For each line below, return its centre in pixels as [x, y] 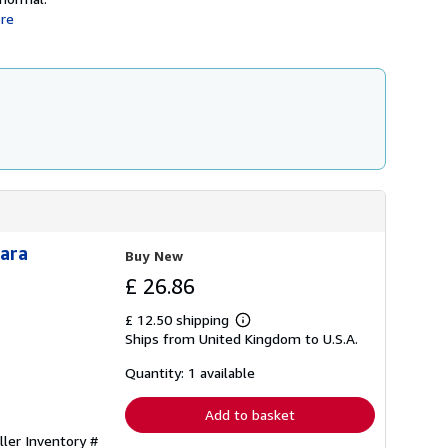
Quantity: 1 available [190, 372]
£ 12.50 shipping [179, 319]
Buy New [154, 255]
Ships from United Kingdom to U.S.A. [241, 338]
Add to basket [250, 414]
